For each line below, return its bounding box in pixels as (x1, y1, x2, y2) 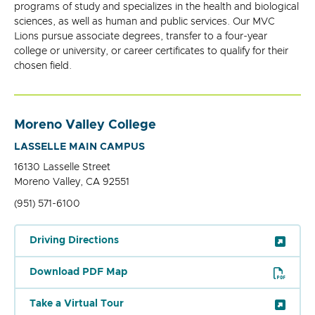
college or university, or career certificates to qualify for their (14, 46, 288, 56)
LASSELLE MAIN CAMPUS (14, 141, 145, 152)
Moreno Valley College (14, 118, 156, 131)
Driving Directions (30, 235, 119, 245)
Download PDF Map (30, 266, 127, 277)
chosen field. (14, 60, 75, 71)
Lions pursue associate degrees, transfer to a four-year (14, 31, 267, 41)
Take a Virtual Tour (30, 298, 124, 309)
